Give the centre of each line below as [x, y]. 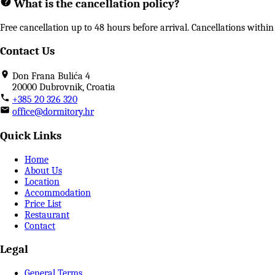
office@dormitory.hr [53, 112]
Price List [43, 203]
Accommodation [58, 192]
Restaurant [47, 215]
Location [42, 181]
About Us [43, 170]
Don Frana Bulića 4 [51, 76]
